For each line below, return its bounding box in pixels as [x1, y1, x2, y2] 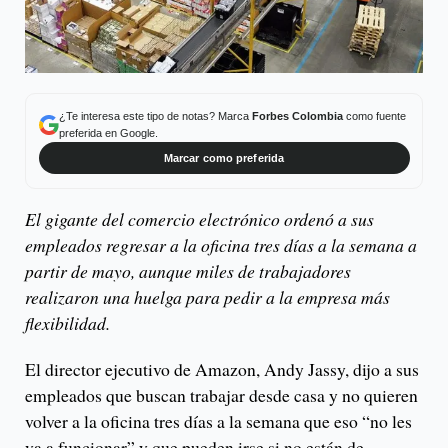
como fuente [342, 109, 406, 122]
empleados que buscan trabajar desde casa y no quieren [25, 383, 418, 408]
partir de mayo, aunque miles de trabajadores [25, 259, 351, 284]
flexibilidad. [25, 311, 110, 336]
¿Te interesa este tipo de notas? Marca [58, 109, 252, 122]
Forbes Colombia [251, 109, 343, 122]
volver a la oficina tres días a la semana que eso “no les [25, 409, 412, 434]
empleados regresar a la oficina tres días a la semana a [25, 233, 417, 258]
